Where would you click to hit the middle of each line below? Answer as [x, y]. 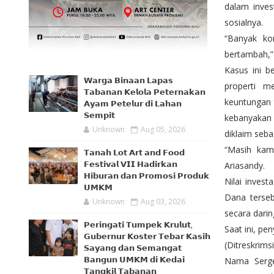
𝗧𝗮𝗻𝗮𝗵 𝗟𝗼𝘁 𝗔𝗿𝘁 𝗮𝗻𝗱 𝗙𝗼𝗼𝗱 [134, 153]
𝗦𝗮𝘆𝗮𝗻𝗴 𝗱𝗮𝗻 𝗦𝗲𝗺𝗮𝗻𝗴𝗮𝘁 [133, 248]
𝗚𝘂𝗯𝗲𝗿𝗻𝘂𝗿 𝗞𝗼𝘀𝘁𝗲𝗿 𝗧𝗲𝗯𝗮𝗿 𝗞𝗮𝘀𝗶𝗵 [147, 236]
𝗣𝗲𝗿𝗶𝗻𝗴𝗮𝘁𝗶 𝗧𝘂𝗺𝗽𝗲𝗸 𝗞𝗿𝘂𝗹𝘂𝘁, [138, 225]
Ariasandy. [245, 166]
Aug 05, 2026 [163, 129]
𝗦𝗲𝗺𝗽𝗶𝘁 [99, 115]
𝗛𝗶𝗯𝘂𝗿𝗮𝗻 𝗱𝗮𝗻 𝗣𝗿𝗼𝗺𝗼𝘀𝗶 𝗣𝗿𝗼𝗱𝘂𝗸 [146, 176]
